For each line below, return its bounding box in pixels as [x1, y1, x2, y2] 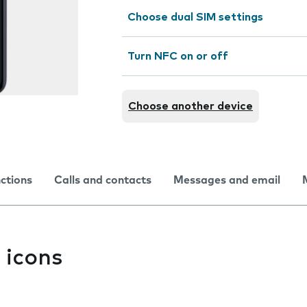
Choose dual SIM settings [127, 12, 263, 23]
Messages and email [173, 175, 280, 186]
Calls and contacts [54, 175, 151, 186]
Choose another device [128, 101, 253, 112]
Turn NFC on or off [127, 51, 228, 62]
